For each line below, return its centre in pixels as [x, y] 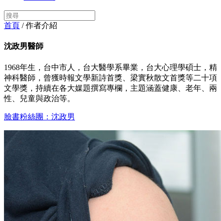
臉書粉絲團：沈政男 [39, 116]
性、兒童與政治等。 [39, 98]
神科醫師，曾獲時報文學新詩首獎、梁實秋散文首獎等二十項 [110, 77]
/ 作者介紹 [38, 25]
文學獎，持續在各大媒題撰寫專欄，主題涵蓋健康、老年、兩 [110, 88]
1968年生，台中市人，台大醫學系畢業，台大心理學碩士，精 [110, 67]
